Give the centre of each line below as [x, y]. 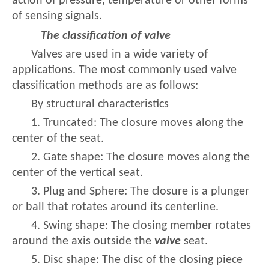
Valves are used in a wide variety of [119, 55]
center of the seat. [58, 139]
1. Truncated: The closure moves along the [137, 123]
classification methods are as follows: [105, 86]
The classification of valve [106, 36]
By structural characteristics [100, 104]
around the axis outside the [83, 241]
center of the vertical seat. [77, 173]
